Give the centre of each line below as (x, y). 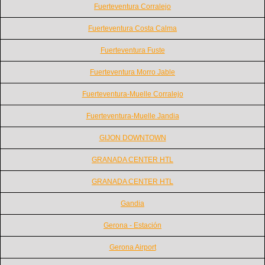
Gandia (132, 203)
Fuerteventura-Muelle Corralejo (132, 94)
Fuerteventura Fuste (132, 50)
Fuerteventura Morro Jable (132, 72)
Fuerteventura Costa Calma (132, 28)
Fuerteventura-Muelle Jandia (132, 116)
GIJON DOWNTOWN (132, 138)
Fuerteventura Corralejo (132, 6)
